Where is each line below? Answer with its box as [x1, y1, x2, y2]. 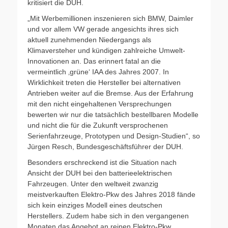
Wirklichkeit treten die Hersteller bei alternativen [27, 78, 181, 87]
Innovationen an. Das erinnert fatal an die [27, 56, 161, 65]
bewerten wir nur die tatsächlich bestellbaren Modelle [27, 110, 198, 119]
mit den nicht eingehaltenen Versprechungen [27, 99, 172, 108]
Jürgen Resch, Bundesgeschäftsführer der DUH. [27, 142, 183, 151]
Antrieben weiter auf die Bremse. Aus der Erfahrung [27, 89, 193, 97]
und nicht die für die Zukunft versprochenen [27, 121, 168, 129]
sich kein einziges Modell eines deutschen [27, 201, 162, 209]
